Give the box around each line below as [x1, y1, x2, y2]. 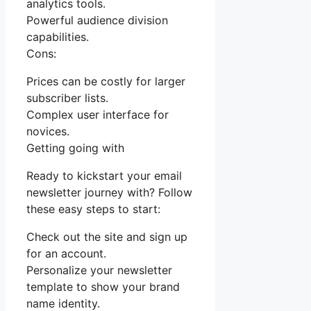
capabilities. [26, 30, 89, 44]
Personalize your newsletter [26, 263, 172, 278]
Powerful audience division [26, 13, 168, 28]
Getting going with [26, 141, 124, 155]
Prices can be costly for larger [26, 74, 185, 89]
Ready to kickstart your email [26, 169, 182, 183]
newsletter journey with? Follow [26, 185, 192, 200]
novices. [26, 124, 69, 139]
